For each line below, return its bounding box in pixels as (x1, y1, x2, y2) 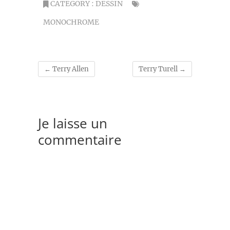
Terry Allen (51, 64, 89, 73)
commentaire (38, 130, 122, 149)
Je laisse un (38, 114, 107, 133)
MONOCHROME (43, 17, 99, 27)
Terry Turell (139, 64, 179, 73)
